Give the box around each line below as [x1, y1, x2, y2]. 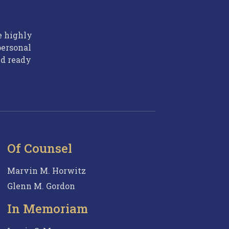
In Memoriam [7, 200, 88, 217]
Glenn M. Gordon [7, 180, 75, 192]
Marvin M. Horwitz [7, 165, 86, 176]
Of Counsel [7, 140, 72, 157]
